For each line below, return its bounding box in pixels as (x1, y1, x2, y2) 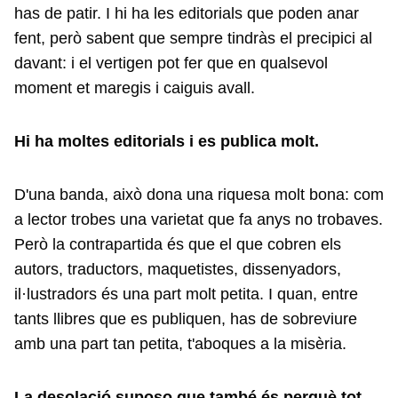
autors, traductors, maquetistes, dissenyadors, (14, 260, 341, 278)
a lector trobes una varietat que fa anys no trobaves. (14, 211, 383, 228)
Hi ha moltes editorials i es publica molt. (14, 132, 323, 150)
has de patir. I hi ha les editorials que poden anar (14, 4, 359, 22)
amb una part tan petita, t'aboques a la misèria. (14, 335, 351, 353)
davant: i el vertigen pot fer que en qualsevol (14, 54, 328, 72)
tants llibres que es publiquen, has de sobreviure (14, 310, 357, 328)
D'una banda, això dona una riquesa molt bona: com (14, 186, 384, 203)
